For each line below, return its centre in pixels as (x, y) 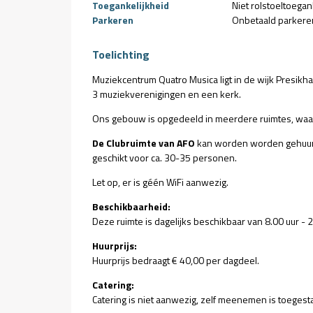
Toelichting (121, 54)
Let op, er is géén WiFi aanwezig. (160, 182)
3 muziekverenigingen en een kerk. (167, 94)
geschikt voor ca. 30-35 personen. (165, 158)
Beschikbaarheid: (131, 206)
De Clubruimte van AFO (145, 143)
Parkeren (113, 20)
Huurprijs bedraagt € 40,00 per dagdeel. (176, 260)
